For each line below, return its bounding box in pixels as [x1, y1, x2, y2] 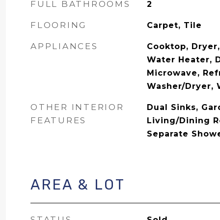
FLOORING [30, 20, 87, 30]
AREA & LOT [30, 176, 125, 193]
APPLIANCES [30, 41, 98, 51]
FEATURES [30, 115, 86, 125]
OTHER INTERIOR [30, 102, 124, 112]
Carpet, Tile [146, 21, 202, 30]
